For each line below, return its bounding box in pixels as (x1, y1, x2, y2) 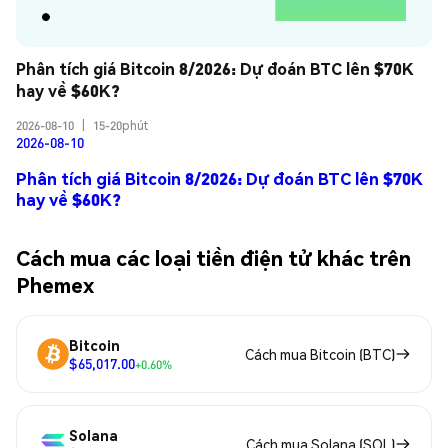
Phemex (16, 270, 94, 298)
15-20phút (93, 118, 148, 134)
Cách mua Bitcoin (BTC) (245, 345, 395, 364)
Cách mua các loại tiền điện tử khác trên (16, 243, 411, 271)
